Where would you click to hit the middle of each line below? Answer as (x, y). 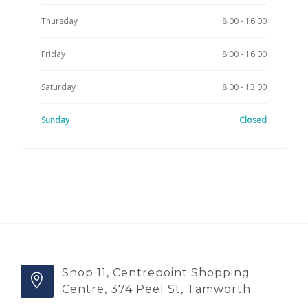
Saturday (58, 87)
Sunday (55, 120)
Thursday (59, 21)
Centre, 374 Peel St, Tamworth (156, 289)
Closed (253, 120)
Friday (53, 54)
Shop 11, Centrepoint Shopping (156, 272)
